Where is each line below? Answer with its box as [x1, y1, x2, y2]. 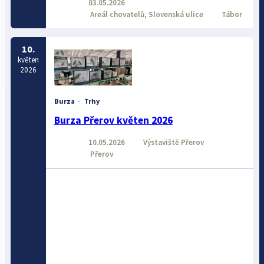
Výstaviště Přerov [141, 137, 204, 147]
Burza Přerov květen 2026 [54, 114, 173, 127]
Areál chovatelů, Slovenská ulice [88, 9, 203, 19]
